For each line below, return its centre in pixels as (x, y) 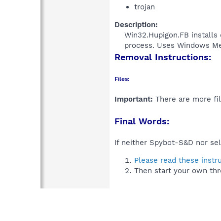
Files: (122, 79)
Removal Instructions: (163, 57)
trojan (145, 7)
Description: (136, 24)
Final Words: (142, 121)
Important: (134, 99)
